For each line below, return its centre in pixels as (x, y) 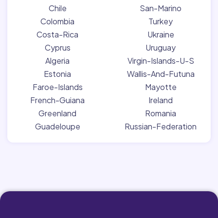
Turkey (161, 21)
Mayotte (161, 87)
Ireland (161, 100)
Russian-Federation (161, 126)
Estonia (57, 73)
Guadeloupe (57, 126)
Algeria (57, 60)
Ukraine (161, 34)
